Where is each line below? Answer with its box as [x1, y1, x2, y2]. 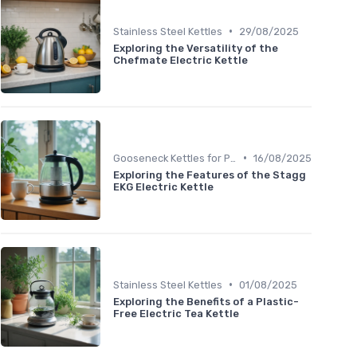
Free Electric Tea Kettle [113, 307, 239, 320]
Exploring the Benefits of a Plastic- [113, 295, 299, 308]
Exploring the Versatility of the [113, 41, 278, 54]
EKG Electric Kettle [113, 180, 214, 193]
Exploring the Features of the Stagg [113, 168, 306, 181]
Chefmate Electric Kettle [113, 53, 248, 66]
